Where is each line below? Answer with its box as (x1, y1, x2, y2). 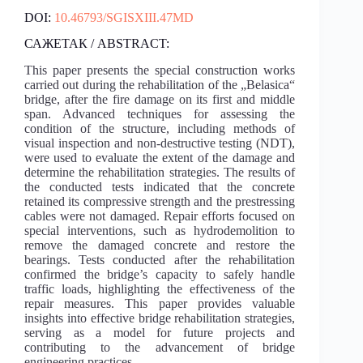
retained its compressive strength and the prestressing (24, 194, 296, 209)
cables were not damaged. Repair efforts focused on (24, 209, 296, 224)
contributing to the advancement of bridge (24, 340, 296, 355)
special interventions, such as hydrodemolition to (24, 224, 296, 238)
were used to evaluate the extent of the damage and (24, 151, 296, 165)
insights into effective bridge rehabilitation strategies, (24, 311, 296, 326)
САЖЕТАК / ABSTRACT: (24, 36, 169, 51)
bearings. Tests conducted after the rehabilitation (24, 253, 296, 267)
